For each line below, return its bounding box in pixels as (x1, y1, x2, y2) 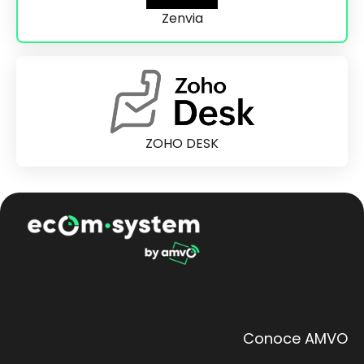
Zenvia (161, 8, 203, 28)
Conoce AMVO (243, 328, 348, 349)
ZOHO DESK (145, 133, 219, 153)
